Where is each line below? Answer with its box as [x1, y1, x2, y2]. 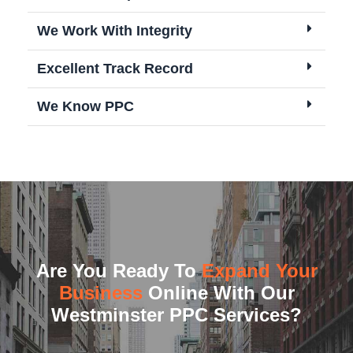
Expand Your [201, 260, 318, 282]
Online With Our [142, 282, 295, 304]
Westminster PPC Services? [51, 304, 302, 326]
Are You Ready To [35, 260, 202, 282]
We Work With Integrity [37, 23, 192, 39]
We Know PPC [37, 98, 134, 115]
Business [58, 282, 143, 304]
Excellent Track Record [37, 61, 193, 77]
